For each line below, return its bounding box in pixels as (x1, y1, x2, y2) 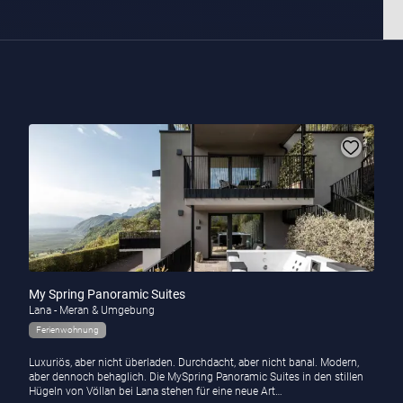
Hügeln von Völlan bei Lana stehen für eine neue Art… (28, 385, 282, 399)
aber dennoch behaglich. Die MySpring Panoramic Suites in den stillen (28, 371, 363, 384)
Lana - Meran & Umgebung (28, 304, 155, 318)
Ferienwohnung (35, 325, 99, 336)
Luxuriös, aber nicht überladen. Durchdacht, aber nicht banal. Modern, (28, 356, 359, 370)
